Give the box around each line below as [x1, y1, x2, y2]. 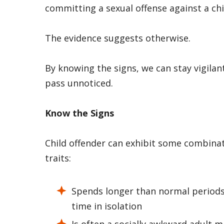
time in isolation [71, 199, 142, 212]
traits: [45, 151, 71, 164]
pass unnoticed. [45, 76, 113, 89]
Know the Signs [45, 106, 114, 119]
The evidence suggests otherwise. [45, 31, 190, 44]
